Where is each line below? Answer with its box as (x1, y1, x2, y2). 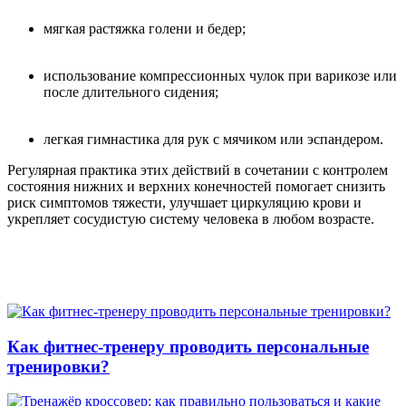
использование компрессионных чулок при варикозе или (43, 67, 397, 83)
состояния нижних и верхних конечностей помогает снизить (7, 178, 385, 194)
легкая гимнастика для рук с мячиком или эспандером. (43, 130, 383, 147)
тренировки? (7, 356, 110, 376)
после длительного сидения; (43, 83, 218, 100)
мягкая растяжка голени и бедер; (43, 20, 246, 36)
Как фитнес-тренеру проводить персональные (7, 336, 369, 356)
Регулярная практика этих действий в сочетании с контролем (7, 161, 388, 178)
